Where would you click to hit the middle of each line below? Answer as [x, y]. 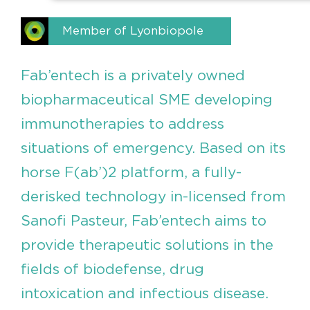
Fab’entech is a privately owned [133, 76]
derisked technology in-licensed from [153, 197]
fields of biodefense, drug [112, 270]
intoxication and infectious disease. [145, 294]
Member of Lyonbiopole [133, 31]
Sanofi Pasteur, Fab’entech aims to [144, 221]
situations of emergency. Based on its [153, 149]
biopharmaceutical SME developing [147, 100]
